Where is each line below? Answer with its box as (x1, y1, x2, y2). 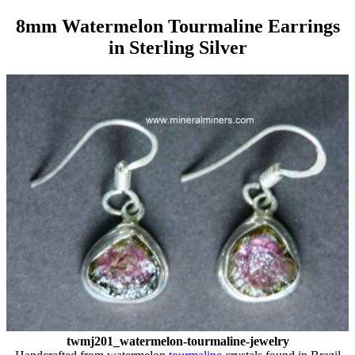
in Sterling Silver (108, 36, 247, 58)
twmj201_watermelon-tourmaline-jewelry (66, 334, 289, 348)
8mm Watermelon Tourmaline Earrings (15, 15, 340, 36)
